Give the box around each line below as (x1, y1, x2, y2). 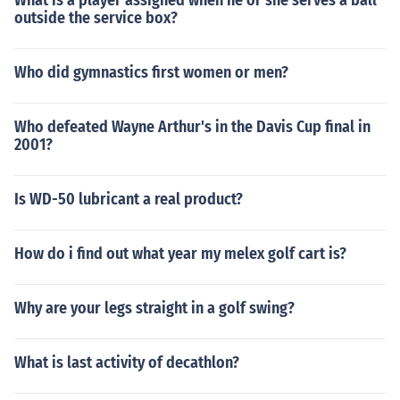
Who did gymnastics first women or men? (14, 62, 288, 82)
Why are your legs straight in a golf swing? (14, 298, 295, 318)
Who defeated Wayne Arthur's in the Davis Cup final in (14, 117, 371, 137)
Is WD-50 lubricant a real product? (14, 189, 243, 209)
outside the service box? (14, 8, 178, 28)
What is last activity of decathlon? (14, 353, 239, 372)
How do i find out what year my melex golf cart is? (14, 244, 346, 263)
